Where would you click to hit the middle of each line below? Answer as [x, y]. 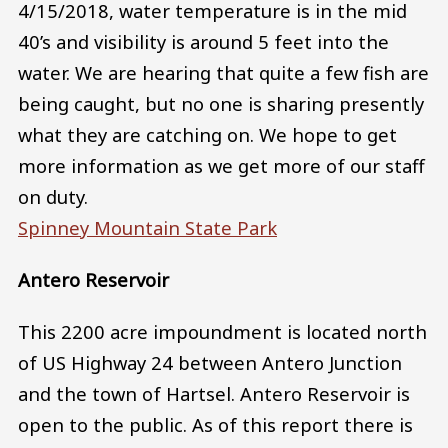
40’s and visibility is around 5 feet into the [203, 42]
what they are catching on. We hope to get [207, 135]
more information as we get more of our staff [221, 166]
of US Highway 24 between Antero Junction [210, 362]
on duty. [53, 197]
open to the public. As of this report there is [215, 424]
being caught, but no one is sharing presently [221, 104]
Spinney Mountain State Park [147, 228]
